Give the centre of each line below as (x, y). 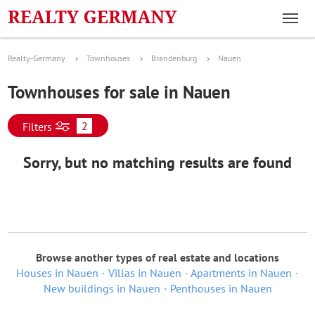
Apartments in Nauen (241, 273)
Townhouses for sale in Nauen (119, 92)
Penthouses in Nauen (221, 288)
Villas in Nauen (145, 273)
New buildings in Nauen (102, 288)
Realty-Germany (37, 58)
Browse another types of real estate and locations (157, 257)
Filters (37, 127)
